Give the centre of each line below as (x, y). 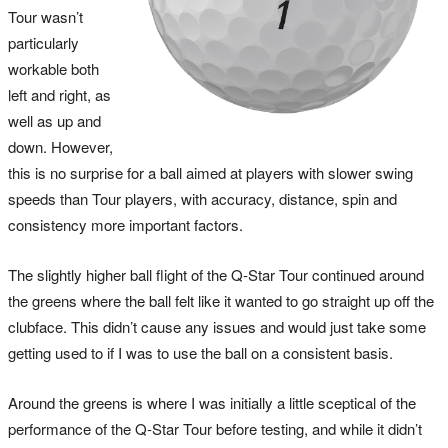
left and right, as (59, 94)
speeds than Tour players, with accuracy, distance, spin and (202, 198)
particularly (43, 42)
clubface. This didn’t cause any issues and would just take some (217, 326)
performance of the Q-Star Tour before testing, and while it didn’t (215, 428)
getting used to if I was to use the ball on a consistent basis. (200, 352)
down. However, (60, 146)
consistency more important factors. (125, 224)
